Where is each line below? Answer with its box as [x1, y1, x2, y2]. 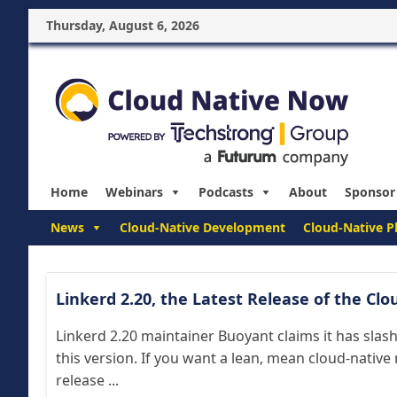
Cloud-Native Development [120, 219, 285, 236]
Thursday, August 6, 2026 [46, 17, 199, 34]
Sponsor [345, 183, 395, 200]
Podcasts [198, 183, 253, 200]
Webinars [105, 183, 163, 200]
